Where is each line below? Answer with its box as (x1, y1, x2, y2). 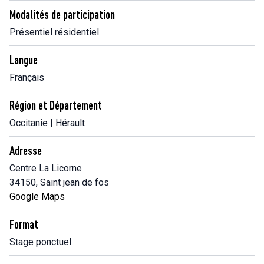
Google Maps (9, 191, 65, 202)
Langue (9, 53, 38, 67)
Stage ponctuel (9, 236, 71, 247)
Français (9, 72, 44, 83)
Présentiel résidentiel (9, 27, 99, 38)
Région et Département (9, 98, 102, 112)
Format (9, 217, 38, 231)
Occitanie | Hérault (9, 117, 85, 128)
